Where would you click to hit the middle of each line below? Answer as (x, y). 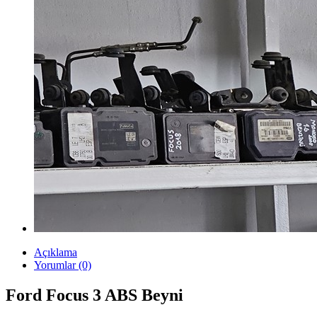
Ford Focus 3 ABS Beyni (94, 295)
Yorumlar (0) (63, 265)
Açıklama (56, 252)
